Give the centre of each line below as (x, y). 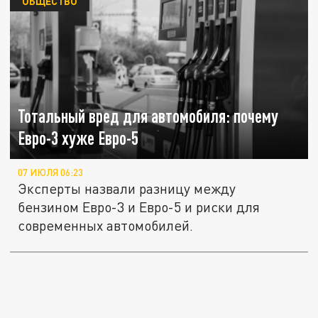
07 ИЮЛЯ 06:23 (51, 173)
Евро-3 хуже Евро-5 (78, 138)
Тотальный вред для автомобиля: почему (148, 116)
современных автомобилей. (106, 226)
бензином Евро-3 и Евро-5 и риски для (139, 207)
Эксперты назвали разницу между (127, 189)
